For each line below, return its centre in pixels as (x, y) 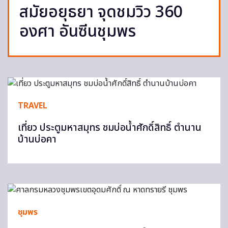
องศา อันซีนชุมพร (78, 32)
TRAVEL (33, 106)
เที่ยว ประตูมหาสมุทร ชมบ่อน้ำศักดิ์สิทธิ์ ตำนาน (110, 128)
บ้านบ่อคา (37, 140)
